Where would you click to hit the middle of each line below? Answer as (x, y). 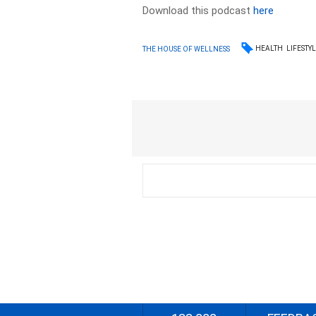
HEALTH (269, 48)
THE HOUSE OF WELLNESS (187, 49)
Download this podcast (198, 11)
